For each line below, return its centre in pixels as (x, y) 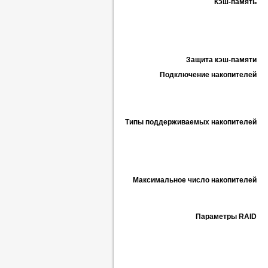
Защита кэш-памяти (221, 60)
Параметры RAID (226, 217)
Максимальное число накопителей (195, 180)
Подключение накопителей (208, 75)
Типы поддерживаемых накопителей (191, 122)
